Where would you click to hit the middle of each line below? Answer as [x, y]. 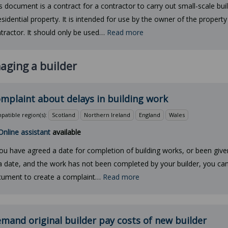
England [150, 115]
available [66, 132]
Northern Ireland [107, 115]
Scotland [64, 115]
